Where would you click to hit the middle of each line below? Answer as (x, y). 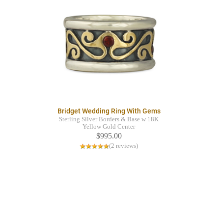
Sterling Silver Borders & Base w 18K (109, 120)
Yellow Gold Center (109, 127)
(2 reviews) (124, 146)
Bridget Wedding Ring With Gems (109, 111)
